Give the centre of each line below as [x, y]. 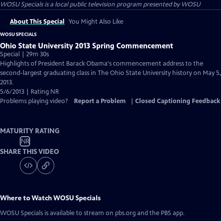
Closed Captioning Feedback [178, 101]
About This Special [37, 22]
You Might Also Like [96, 22]
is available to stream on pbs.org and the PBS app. [114, 213]
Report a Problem [100, 101]
